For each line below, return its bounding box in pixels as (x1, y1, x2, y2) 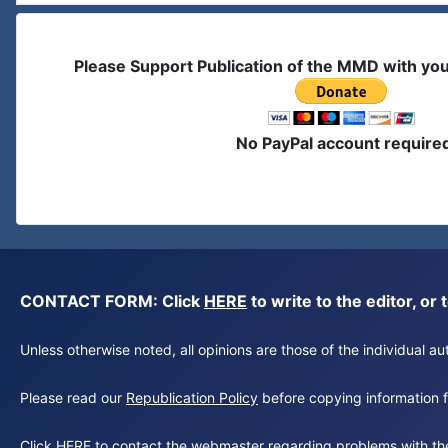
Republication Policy (126, 389, 258, 406)
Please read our (20, 389, 126, 406)
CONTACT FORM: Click (20, 291, 204, 311)
